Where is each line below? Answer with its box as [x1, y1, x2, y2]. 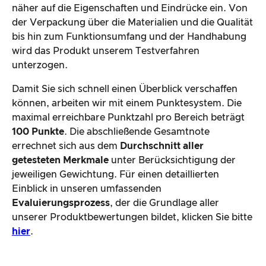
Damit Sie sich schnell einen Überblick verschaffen [12, 84, 237, 94]
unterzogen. [12, 60, 68, 70]
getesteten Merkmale [12, 155, 109, 165]
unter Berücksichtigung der [109, 155, 236, 165]
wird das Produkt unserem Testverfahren [12, 46, 199, 56]
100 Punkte [12, 126, 64, 137]
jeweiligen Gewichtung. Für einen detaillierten [12, 169, 219, 179]
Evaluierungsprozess [12, 198, 110, 208]
